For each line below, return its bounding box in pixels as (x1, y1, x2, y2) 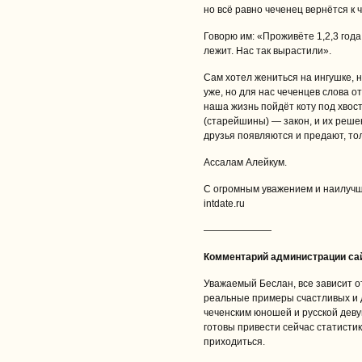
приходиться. (204, 336, 265, 347)
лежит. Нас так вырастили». (204, 45, 331, 57)
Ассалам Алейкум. (204, 157, 287, 168)
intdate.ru (204, 198, 245, 209)
